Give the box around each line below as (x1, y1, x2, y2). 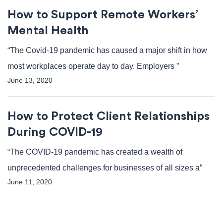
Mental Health (7, 25, 89, 37)
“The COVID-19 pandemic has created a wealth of (7, 148, 182, 156)
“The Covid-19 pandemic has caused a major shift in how (7, 46, 207, 55)
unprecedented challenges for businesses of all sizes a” (7, 164, 202, 172)
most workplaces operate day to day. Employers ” (7, 62, 179, 70)
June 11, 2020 (7, 178, 52, 186)
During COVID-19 (7, 126, 103, 138)
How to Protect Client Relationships (7, 111, 210, 122)
